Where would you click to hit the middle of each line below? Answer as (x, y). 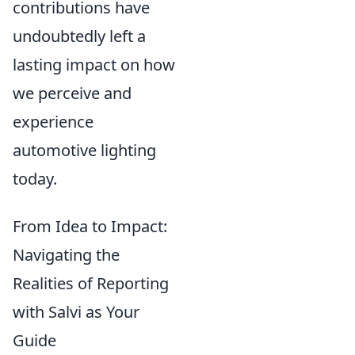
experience (53, 122)
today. (35, 179)
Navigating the (66, 255)
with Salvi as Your (76, 312)
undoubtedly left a (79, 36)
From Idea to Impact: (90, 226)
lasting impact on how (94, 65)
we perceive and (72, 93)
